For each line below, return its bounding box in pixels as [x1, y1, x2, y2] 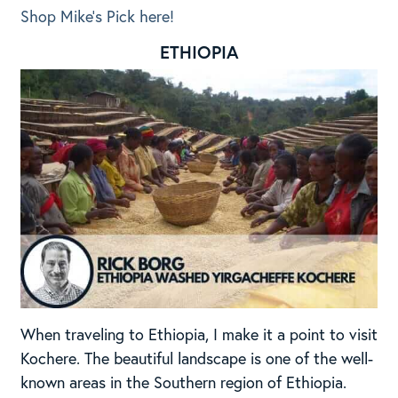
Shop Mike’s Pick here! [20, 5, 174, 28]
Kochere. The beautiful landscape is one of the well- [20, 346, 373, 369]
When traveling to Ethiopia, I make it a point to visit [20, 322, 378, 345]
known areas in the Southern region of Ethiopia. [20, 370, 346, 393]
